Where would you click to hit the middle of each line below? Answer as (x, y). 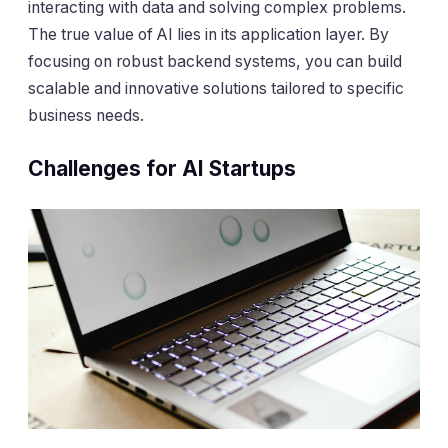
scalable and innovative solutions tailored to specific (216, 88)
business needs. (86, 115)
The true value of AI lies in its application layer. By (208, 34)
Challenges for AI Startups (162, 169)
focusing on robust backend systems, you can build (215, 61)
